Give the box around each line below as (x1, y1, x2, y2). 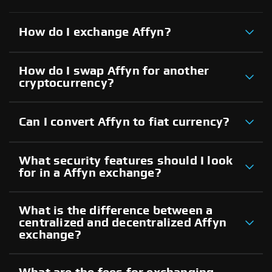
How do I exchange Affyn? (19, 25, 171, 38)
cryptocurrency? (19, 76, 114, 89)
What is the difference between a (19, 204, 213, 217)
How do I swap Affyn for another (19, 64, 209, 77)
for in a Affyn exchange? (19, 166, 161, 179)
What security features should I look (19, 154, 233, 167)
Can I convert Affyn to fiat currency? (19, 115, 230, 128)
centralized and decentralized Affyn (19, 216, 227, 229)
